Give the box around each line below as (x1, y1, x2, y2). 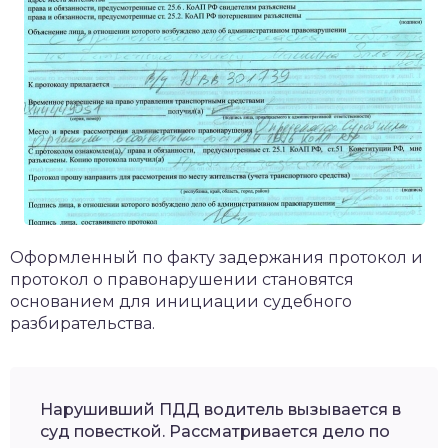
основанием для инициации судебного (10, 291, 352, 311)
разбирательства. (10, 313, 155, 333)
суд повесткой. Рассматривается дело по (40, 421, 390, 441)
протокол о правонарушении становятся (10, 269, 354, 289)
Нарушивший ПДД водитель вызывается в (40, 399, 401, 419)
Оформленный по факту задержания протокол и (10, 247, 423, 267)
